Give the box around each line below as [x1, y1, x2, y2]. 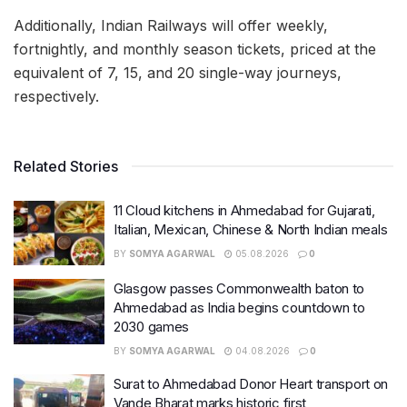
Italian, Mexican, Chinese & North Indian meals [114, 220, 388, 238]
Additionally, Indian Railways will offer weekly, [14, 15, 328, 35]
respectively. [14, 86, 99, 105]
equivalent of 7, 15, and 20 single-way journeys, [14, 63, 342, 82]
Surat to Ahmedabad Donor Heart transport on [114, 375, 389, 393]
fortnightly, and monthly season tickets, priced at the [14, 39, 376, 58]
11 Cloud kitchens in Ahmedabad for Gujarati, [114, 201, 375, 219]
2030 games [114, 318, 189, 336]
